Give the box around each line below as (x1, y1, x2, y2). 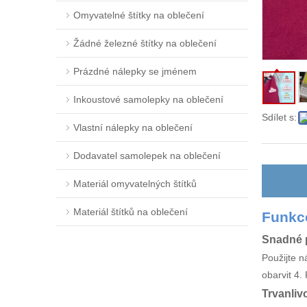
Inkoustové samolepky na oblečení (73, 94, 223, 105)
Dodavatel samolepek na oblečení (73, 150, 221, 161)
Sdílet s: (262, 112, 297, 123)
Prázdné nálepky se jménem (73, 66, 197, 77)
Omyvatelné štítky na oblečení (73, 10, 204, 21)
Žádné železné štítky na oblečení (73, 38, 217, 49)
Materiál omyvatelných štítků (73, 178, 197, 189)
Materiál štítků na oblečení (73, 206, 188, 217)
